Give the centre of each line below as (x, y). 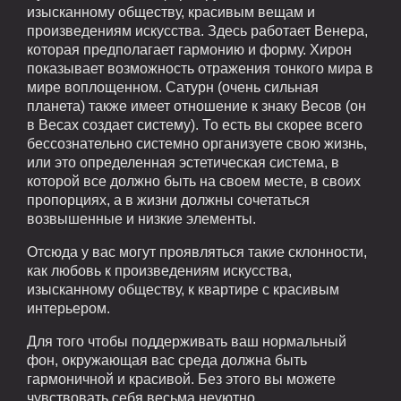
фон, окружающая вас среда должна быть (167, 360)
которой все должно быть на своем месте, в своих (194, 181)
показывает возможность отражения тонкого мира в (200, 68)
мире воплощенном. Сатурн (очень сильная (173, 87)
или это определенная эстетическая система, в (183, 162)
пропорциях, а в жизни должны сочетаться (168, 200)
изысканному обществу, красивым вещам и (171, 12)
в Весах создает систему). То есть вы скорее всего (195, 124)
